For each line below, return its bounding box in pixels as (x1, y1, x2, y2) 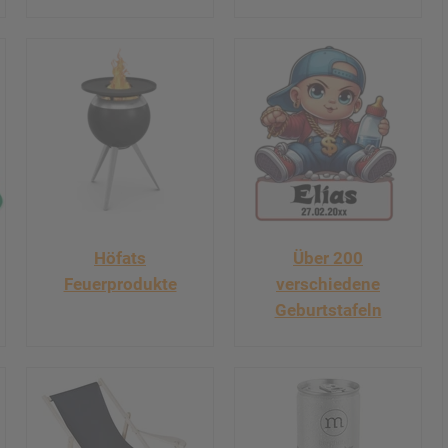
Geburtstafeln (274, 299, 382, 320)
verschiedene (276, 273, 380, 294)
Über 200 (293, 247, 363, 268)
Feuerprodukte (63, 273, 177, 294)
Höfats (94, 247, 146, 268)
